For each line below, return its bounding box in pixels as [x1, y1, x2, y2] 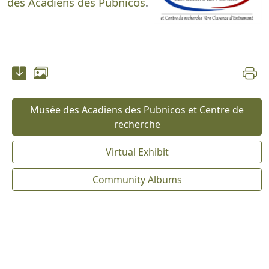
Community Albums [92, 173, 182, 187]
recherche [113, 118, 160, 131]
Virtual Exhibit [105, 145, 169, 159]
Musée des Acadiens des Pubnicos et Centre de [30, 103, 244, 117]
